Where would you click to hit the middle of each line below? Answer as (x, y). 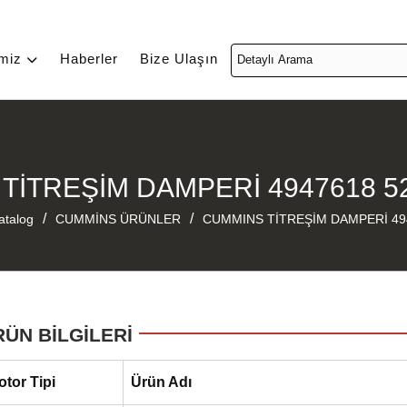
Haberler (89, 59)
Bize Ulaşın (179, 59)
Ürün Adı (161, 382)
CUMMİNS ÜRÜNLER (118, 219)
